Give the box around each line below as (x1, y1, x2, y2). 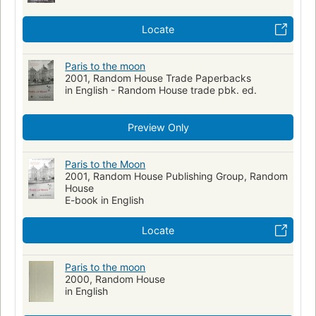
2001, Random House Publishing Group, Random (65, 169, 288, 182)
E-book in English (65, 193, 145, 206)
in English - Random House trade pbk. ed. (65, 83, 257, 96)
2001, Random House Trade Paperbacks (65, 71, 252, 84)
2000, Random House (65, 272, 166, 285)
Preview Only (127, 121, 189, 133)
